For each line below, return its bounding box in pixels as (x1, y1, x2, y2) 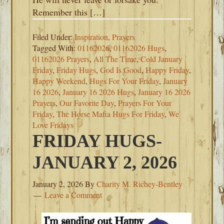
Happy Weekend (32, 75, 86, 86)
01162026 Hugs (113, 42, 165, 53)
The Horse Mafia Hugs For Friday (56, 108, 165, 119)
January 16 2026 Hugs (62, 86, 134, 97)
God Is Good (100, 64, 142, 75)
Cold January (140, 53, 183, 64)
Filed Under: (32, 31, 75, 42)
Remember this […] (32, 6, 105, 18)
